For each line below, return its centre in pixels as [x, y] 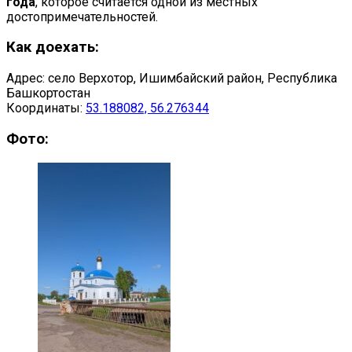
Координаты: [46, 108]
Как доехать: [53, 48]
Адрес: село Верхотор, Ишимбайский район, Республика [172, 79]
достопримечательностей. [82, 16]
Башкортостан [48, 93]
